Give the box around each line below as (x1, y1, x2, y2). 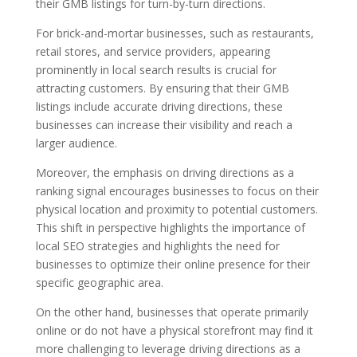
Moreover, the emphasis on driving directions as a (35, 164, 294, 180)
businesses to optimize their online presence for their (35, 256, 310, 272)
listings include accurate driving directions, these (35, 98, 283, 114)
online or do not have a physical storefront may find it (35, 322, 313, 338)
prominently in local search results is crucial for (35, 61, 277, 77)
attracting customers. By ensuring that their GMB (35, 80, 289, 96)
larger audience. (35, 135, 117, 151)
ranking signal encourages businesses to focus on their (35, 182, 319, 198)
